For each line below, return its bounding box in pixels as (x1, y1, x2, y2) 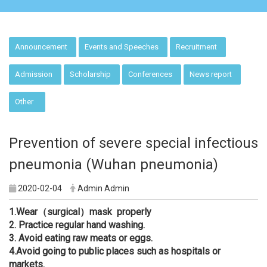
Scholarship (70, 69, 111, 79)
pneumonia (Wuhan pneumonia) (9, 156, 218, 173)
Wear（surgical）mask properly (16, 206, 151, 218)
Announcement (15, 42, 68, 51)
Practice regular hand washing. (16, 219, 145, 231)
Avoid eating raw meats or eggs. (16, 232, 153, 244)
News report (190, 69, 232, 79)
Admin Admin (77, 183, 129, 193)
